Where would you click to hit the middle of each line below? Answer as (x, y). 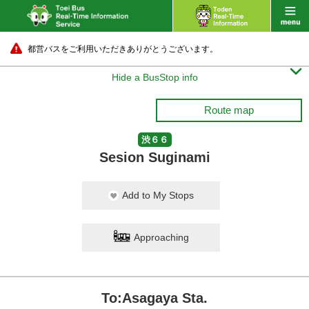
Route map (229, 110)
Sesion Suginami (154, 157)
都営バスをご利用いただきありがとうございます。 (123, 49)
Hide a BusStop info (154, 77)
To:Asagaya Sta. (154, 298)
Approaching (161, 237)
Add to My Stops (158, 195)
